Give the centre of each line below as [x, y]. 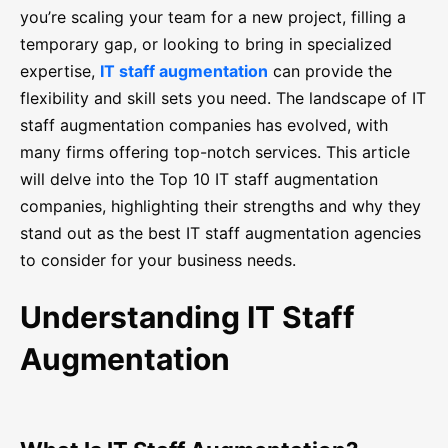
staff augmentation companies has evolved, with [204, 125]
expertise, [60, 71]
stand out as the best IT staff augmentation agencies [220, 233]
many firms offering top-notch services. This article [215, 152]
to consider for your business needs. [158, 260]
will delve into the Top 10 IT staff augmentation [199, 179]
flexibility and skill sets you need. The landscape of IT [223, 98]
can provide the [330, 71]
